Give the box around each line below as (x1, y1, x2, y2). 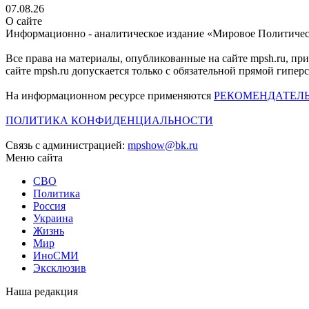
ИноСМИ (33, 250, 79, 262)
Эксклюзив (33, 262, 86, 275)
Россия (33, 200, 66, 212)
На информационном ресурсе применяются (6, 90, 214, 102)
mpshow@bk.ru (128, 139, 198, 152)
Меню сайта (6, 152, 63, 164)
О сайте (6, 15, 42, 28)
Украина (33, 212, 73, 225)
